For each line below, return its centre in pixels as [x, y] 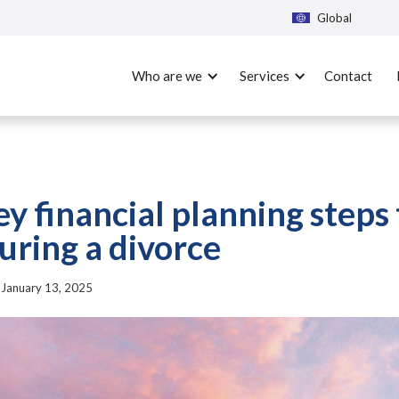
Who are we [167, 75]
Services [265, 75]
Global [335, 17]
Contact [349, 76]
